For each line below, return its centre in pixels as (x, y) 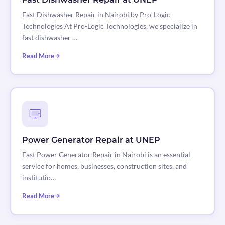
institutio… (39, 178)
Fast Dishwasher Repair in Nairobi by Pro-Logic (96, 15)
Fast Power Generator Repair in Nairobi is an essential (106, 155)
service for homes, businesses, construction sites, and (104, 166)
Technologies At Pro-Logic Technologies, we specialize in (109, 26)
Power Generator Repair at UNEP (91, 140)
